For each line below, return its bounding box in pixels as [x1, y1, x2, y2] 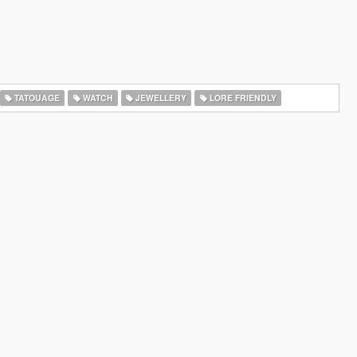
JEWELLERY [133, 92, 187, 104]
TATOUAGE [11, 92, 60, 104]
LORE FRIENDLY [206, 92, 277, 104]
